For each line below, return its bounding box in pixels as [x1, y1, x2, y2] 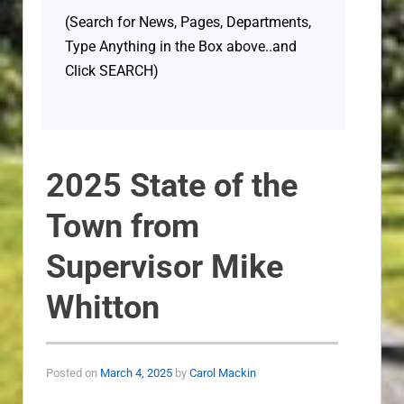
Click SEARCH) [65, 62, 159, 80]
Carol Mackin [189, 365, 256, 380]
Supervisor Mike [46, 247, 283, 286]
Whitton [46, 288, 160, 326]
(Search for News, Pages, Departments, [65, 14, 311, 32]
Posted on [46, 365, 97, 380]
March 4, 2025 [100, 365, 172, 380]
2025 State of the [46, 166, 298, 205]
